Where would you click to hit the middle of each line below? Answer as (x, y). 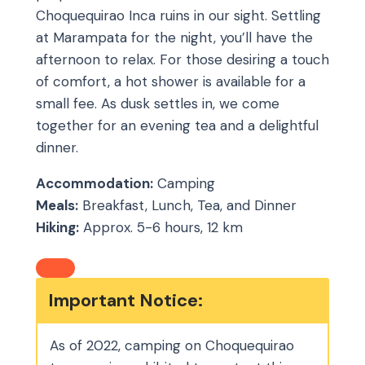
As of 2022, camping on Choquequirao (172, 345)
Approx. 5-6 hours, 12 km (161, 227)
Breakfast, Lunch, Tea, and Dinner (187, 205)
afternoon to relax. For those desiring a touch (182, 59)
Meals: (57, 205)
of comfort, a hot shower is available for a (171, 81)
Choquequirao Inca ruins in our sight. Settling (178, 15)
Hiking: (57, 227)
